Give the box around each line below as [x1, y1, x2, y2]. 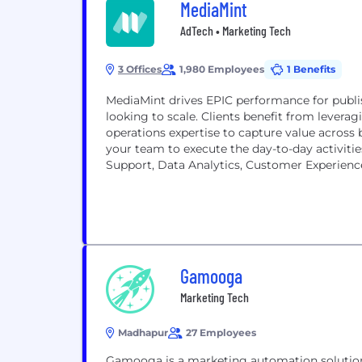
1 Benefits [287, 63, 335, 75]
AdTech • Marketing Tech [180, 23, 291, 38]
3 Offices [118, 63, 162, 75]
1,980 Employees [179, 63, 264, 75]
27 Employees [186, 326, 256, 339]
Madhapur [118, 326, 168, 339]
